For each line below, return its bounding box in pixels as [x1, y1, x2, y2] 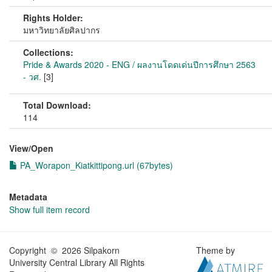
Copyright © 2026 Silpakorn [9, 244, 120, 256]
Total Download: [23, 99, 91, 111]
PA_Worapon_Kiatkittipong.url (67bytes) [18, 159, 173, 171]
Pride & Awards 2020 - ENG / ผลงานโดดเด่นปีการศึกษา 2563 [23, 58, 256, 70]
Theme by [196, 244, 238, 256]
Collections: [23, 46, 73, 58]
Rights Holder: [23, 12, 83, 24]
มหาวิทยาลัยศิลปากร [23, 24, 100, 36]
